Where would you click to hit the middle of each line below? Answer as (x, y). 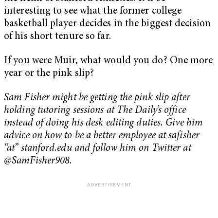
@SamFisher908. (38, 161)
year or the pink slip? (49, 73)
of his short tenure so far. (57, 37)
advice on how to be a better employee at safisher (102, 136)
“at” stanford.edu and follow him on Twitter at (98, 148)
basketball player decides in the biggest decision (107, 24)
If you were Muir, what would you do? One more (109, 61)
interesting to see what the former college (93, 12)
